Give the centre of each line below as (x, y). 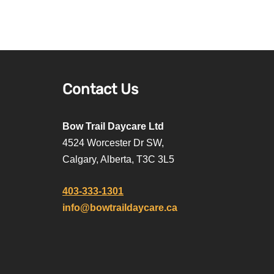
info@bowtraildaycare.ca (120, 208)
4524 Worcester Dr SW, (113, 143)
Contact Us (100, 89)
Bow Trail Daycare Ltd (113, 126)
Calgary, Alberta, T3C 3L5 (118, 159)
